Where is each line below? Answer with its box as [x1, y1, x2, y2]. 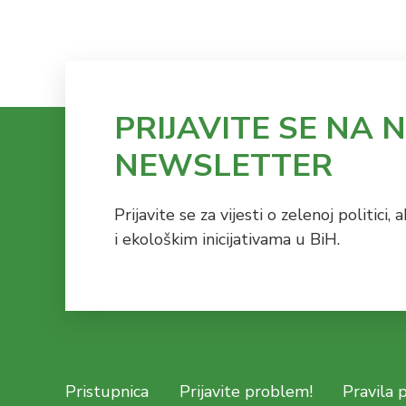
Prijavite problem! [179, 380, 313, 402]
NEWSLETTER [113, 143, 333, 187]
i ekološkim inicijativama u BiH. [113, 227, 340, 250]
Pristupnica [65, 380, 149, 402]
